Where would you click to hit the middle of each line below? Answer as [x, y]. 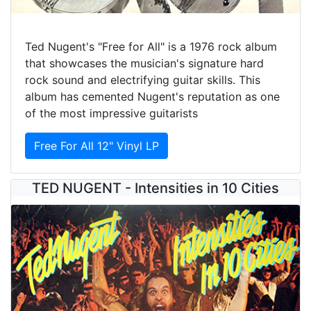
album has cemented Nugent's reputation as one [152, 97]
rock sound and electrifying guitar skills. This [143, 80]
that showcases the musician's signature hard [144, 64]
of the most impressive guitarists [111, 114]
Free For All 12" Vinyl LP [96, 146]
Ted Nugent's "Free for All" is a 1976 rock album [151, 47]
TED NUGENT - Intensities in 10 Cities [155, 188]
